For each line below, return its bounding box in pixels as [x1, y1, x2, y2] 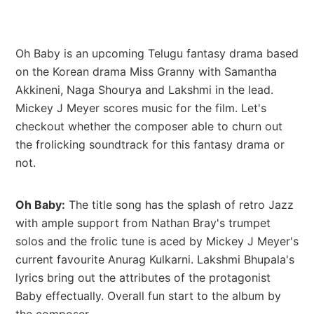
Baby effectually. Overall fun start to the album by [15, 288, 281, 303]
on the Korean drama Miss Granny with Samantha [15, 64, 277, 78]
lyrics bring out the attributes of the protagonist [15, 270, 271, 285]
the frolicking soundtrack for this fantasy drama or [15, 137, 285, 151]
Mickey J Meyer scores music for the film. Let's [15, 100, 266, 115]
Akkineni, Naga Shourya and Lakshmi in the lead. [15, 82, 273, 97]
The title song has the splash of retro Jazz [65, 197, 294, 212]
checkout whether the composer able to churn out [15, 118, 282, 133]
